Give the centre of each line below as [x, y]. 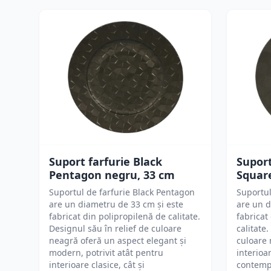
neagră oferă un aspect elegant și [118, 240]
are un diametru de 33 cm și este [116, 204]
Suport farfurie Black [106, 162]
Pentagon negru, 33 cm [112, 175]
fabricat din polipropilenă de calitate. [125, 216]
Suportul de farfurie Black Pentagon [122, 192]
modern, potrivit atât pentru [106, 253]
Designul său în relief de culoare [115, 228]
